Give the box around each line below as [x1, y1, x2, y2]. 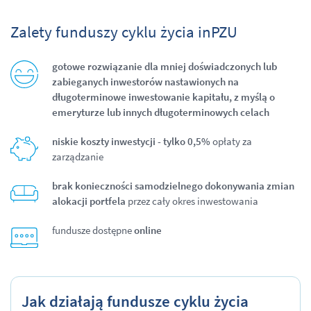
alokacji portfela [52, 194, 126, 208]
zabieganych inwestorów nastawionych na [52, 75, 239, 88]
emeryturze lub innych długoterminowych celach [52, 106, 269, 119]
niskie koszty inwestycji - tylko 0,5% [52, 135, 210, 148]
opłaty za [210, 135, 252, 148]
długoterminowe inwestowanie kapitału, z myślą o [52, 90, 275, 103]
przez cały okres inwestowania [126, 194, 258, 208]
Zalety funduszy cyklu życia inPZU [10, 22, 237, 42]
